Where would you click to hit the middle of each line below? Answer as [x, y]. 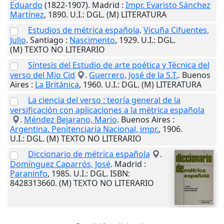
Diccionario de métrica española [89, 154]
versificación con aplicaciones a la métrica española [107, 110]
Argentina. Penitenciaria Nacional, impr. [84, 129]
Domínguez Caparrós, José [60, 164]
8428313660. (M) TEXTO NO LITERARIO [82, 183]
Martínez [27, 15]
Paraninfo [29, 174]
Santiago [47, 40]
